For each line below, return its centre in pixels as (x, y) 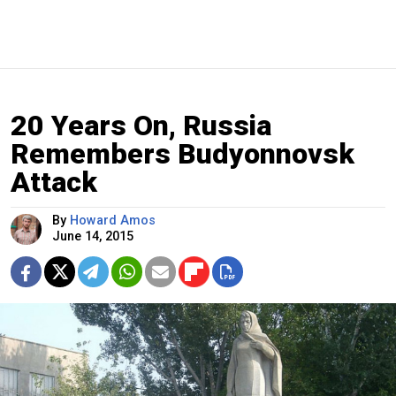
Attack (54, 183)
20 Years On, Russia (141, 126)
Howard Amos (113, 221)
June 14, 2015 (93, 237)
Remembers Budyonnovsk (183, 154)
